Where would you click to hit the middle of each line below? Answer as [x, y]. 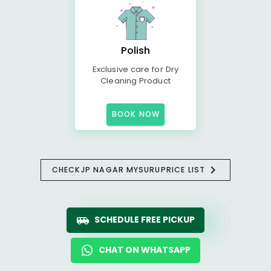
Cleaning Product [135, 81]
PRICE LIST [183, 170]
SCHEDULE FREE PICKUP [145, 220]
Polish [135, 51]
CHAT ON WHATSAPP [145, 250]
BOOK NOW [136, 114]
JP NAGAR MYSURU [121, 170]
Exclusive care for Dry [135, 69]
